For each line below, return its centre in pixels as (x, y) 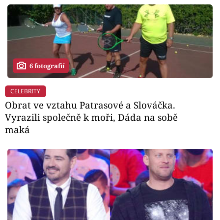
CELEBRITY (26, 91)
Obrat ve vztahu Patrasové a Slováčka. (90, 105)
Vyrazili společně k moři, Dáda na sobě (91, 117)
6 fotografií (47, 66)
